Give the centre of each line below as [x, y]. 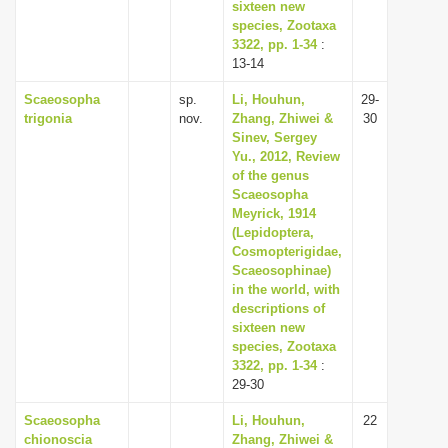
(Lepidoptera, [273, 232]
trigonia [48, 118]
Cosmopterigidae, [287, 251]
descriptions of [278, 308]
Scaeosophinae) [281, 270]
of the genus [270, 175]
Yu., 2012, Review [286, 156]
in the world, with [286, 289]
